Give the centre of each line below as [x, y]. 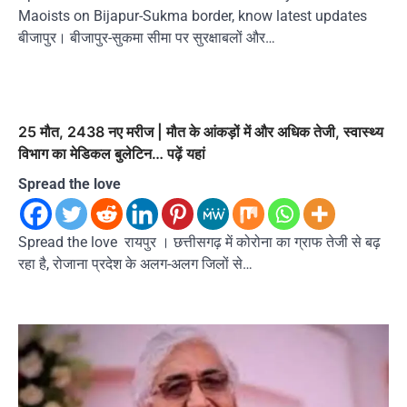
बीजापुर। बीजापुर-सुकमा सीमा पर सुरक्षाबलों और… [147, 38]
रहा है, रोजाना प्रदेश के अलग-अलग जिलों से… [135, 264]
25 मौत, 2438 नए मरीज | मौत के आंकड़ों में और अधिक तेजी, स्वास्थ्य [201, 132]
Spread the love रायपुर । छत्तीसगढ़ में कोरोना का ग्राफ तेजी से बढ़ [199, 243]
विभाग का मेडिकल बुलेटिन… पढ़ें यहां [112, 154]
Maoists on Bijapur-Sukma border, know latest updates [193, 16]
